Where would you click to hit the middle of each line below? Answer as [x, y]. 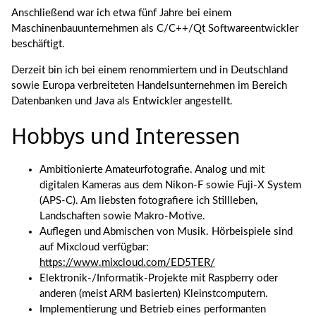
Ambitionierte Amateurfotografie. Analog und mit [152, 170]
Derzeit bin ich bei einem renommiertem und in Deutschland [150, 70]
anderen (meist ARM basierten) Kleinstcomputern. [154, 294]
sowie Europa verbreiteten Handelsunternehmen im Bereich [149, 86]
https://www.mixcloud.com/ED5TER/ [127, 263]
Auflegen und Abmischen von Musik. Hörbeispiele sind [166, 232]
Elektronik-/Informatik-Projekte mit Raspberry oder [159, 278]
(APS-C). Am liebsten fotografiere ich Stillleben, [148, 201]
